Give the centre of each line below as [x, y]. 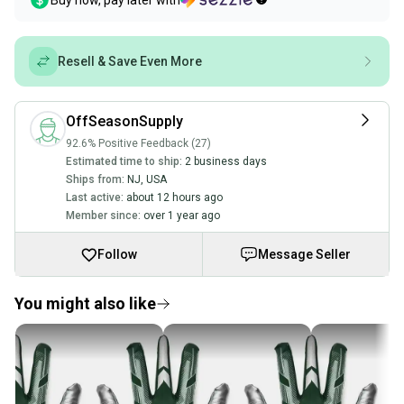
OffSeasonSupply [124, 121]
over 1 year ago [182, 216]
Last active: [95, 197]
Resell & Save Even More [130, 61]
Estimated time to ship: [124, 161]
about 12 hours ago [174, 197]
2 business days [226, 161]
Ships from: [95, 179]
